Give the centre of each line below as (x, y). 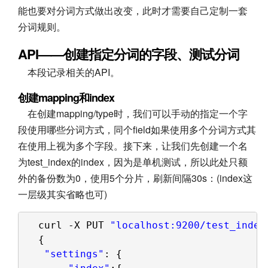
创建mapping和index (66, 97)
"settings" (74, 254)
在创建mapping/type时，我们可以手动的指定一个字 (133, 113)
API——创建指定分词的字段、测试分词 (129, 54)
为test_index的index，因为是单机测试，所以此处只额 (133, 162)
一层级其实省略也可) (63, 194)
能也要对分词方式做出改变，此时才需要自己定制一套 (133, 10)
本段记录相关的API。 (69, 72)
